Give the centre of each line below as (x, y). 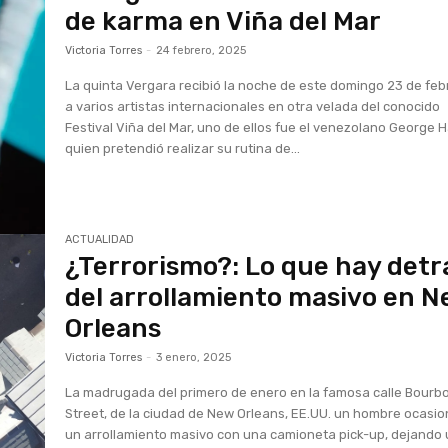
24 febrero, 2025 (201, 51)
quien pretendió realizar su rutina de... (183, 149)
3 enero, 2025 (194, 357)
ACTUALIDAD (100, 239)
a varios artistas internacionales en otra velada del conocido (253, 107)
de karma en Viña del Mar (223, 22)
